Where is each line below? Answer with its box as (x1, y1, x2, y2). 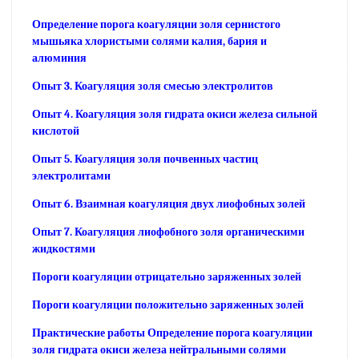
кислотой (32, 123, 79, 138)
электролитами (32, 168, 111, 183)
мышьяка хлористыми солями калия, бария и (32, 34, 267, 48)
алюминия (32, 50, 87, 65)
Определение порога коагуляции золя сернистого (32, 17, 280, 31)
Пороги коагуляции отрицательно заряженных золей (32, 269, 301, 284)
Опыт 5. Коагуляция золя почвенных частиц (32, 151, 258, 166)
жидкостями (32, 241, 95, 256)
